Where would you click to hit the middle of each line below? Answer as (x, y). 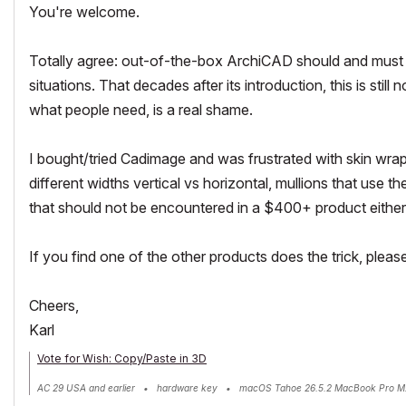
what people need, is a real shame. (141, 109)
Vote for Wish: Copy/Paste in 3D (122, 358)
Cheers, (54, 305)
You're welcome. (84, 11)
